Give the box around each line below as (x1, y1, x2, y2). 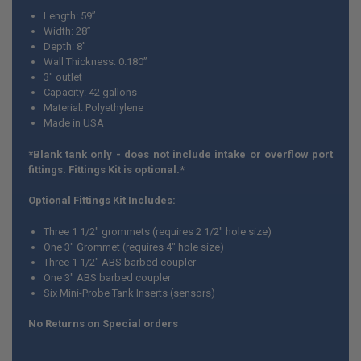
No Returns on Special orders (27, 317, 178, 330)
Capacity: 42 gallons (44, 86, 138, 99)
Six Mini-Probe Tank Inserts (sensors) (44, 286, 216, 299)
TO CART (19, 52, 64, 64)
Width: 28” (44, 25, 92, 38)
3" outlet (44, 71, 83, 84)
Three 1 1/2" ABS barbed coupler (44, 255, 197, 268)
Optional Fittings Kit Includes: (27, 194, 176, 207)
